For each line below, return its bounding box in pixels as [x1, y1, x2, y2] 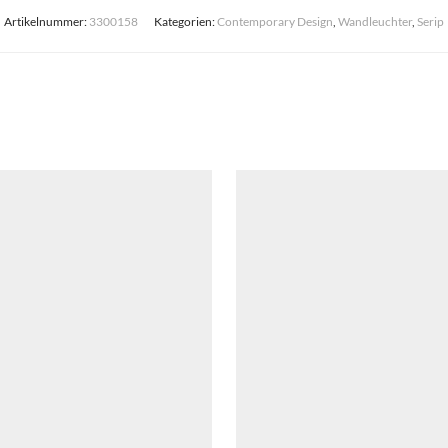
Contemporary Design [217, 14, 333, 29]
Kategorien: [154, 14, 217, 29]
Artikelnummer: [4, 14, 89, 29]
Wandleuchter [338, 14, 412, 29]
